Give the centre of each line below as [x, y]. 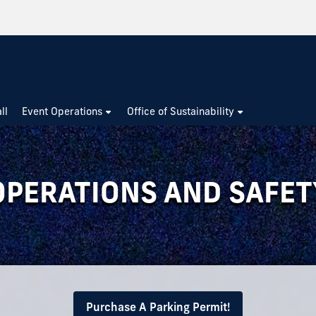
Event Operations [62, 111]
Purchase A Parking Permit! [158, 307]
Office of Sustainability [181, 111]
